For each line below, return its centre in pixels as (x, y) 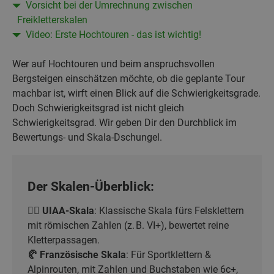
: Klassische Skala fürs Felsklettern (169, 211)
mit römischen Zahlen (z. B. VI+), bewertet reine (128, 225)
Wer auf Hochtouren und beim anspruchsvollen (113, 64)
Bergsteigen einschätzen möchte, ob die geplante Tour (128, 79)
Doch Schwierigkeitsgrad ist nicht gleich (98, 108)
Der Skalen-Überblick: (91, 187)
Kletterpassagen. (64, 240)
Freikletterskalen (52, 20)
